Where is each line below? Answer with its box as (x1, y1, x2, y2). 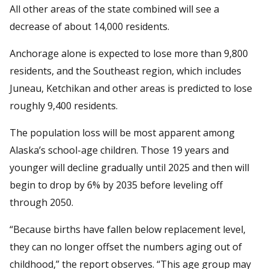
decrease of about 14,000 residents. (10, 19, 169, 33)
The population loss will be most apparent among (10, 125, 235, 139)
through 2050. (10, 195, 73, 209)
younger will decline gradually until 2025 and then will (10, 160, 249, 174)
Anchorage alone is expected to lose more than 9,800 (10, 46, 248, 60)
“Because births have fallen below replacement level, (10, 222, 246, 236)
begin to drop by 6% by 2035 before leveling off (10, 178, 223, 192)
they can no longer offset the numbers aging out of (10, 240, 242, 253)
